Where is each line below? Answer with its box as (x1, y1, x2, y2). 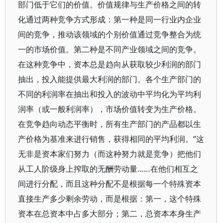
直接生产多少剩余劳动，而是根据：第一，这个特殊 (18, 193, 201, 204)
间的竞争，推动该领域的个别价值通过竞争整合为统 (18, 29, 201, 40)
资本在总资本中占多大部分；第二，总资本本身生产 (18, 208, 201, 219)
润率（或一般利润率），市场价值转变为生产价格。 (18, 104, 201, 114)
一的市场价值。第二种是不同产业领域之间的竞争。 (18, 44, 201, 55)
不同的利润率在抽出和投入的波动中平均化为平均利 (18, 89, 201, 100)
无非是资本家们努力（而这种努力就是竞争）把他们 (18, 148, 201, 159)
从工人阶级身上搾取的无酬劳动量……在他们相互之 (18, 163, 198, 174)
